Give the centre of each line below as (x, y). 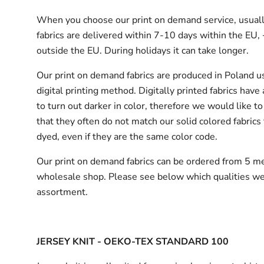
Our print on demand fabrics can (105, 161)
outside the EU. (70, 50)
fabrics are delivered (80, 35)
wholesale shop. (73, 176)
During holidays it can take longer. (177, 50)
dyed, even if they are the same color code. (130, 136)
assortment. (64, 192)
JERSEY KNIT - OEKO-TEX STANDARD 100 (133, 241)
